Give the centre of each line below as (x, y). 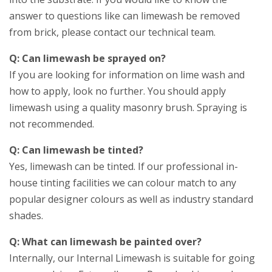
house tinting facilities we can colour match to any (123, 183)
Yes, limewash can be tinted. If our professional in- (124, 167)
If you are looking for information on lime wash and (127, 75)
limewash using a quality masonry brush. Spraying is (128, 108)
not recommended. (52, 124)
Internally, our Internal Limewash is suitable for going (132, 258)
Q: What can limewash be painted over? (106, 242)
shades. (26, 216)
